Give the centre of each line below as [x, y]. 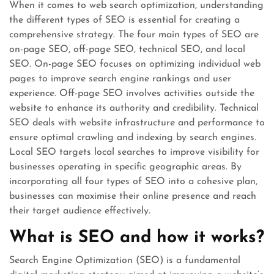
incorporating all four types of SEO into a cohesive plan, [133, 181]
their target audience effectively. [80, 211]
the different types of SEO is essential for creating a [124, 20]
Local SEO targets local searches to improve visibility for [134, 152]
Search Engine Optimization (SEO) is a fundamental [125, 260]
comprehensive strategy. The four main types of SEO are [134, 35]
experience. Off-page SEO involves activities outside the [132, 93]
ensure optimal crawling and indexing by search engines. [133, 137]
